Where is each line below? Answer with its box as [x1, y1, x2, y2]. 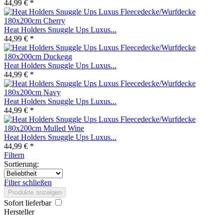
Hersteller [4, 208, 34, 216]
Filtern [4, 151, 24, 159]
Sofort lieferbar [4, 199, 53, 207]
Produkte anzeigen [8, 189, 62, 196]
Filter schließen [4, 178, 52, 187]
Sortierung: [4, 160, 39, 168]
